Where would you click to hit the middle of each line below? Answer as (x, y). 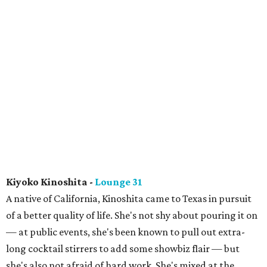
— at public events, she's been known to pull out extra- (125, 232)
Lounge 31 (119, 182)
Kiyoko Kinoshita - (50, 182)
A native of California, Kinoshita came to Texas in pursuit (129, 198)
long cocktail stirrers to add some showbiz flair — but (123, 249)
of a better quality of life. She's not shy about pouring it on (132, 215)
